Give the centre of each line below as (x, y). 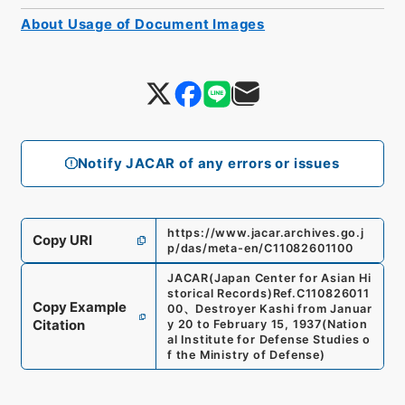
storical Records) (220, 294)
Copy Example (79, 308)
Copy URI (62, 241)
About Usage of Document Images (143, 24)
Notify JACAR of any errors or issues (208, 163)
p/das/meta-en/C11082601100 (260, 249)
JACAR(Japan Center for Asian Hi (269, 278)
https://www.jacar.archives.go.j (265, 233)
